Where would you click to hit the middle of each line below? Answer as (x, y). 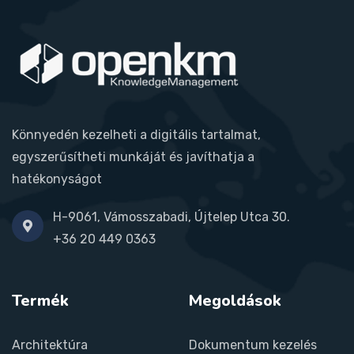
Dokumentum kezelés (253, 345)
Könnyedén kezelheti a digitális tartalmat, (136, 134)
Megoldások (235, 300)
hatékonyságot (57, 179)
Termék (40, 300)
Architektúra (50, 345)
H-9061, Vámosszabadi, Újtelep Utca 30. (171, 217)
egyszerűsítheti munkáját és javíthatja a (133, 156)
